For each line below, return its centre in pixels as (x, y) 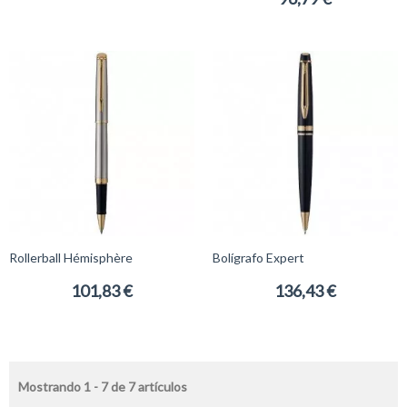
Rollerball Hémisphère (71, 258)
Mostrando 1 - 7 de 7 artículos (103, 387)
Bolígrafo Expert (258, 258)
